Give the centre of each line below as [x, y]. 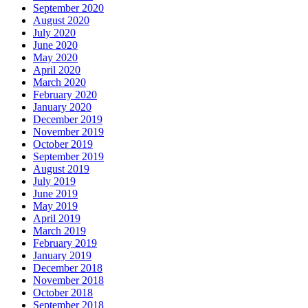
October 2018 [63, 293]
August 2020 [61, 21]
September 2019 [68, 157]
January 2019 [62, 256]
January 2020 [62, 107]
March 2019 [59, 231]
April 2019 [57, 219]
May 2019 [55, 206]
